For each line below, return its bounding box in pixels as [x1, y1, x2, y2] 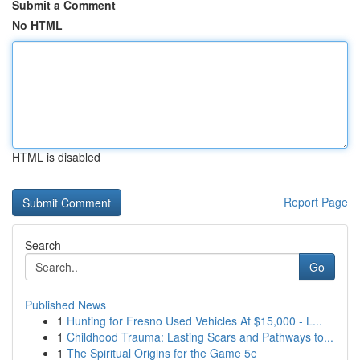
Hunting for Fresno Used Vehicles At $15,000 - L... [67, 313, 322, 329]
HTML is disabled [12, 149, 100, 165]
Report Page [284, 194, 348, 210]
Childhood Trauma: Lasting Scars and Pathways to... [67, 329, 333, 345]
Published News [25, 297, 106, 313]
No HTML [12, 17, 63, 33]
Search [25, 237, 61, 253]
